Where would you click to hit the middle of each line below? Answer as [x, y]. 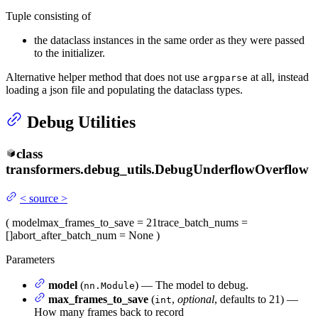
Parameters [30, 259]
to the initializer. [70, 53]
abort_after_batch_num [65, 235]
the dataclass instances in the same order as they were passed [169, 40]
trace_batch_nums [198, 222]
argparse [225, 78]
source [44, 198]
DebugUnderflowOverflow [232, 170]
